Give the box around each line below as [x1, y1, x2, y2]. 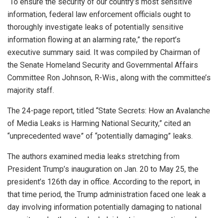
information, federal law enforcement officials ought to [7, 9, 191, 19]
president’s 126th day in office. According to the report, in [7, 177, 200, 186]
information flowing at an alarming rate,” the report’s [7, 35, 181, 44]
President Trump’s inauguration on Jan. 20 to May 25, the [7, 164, 199, 174]
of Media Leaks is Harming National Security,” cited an [7, 118, 191, 128]
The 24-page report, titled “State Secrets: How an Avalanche [7, 106, 210, 115]
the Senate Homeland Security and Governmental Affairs [7, 60, 198, 70]
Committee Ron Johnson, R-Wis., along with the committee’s [7, 73, 211, 82]
